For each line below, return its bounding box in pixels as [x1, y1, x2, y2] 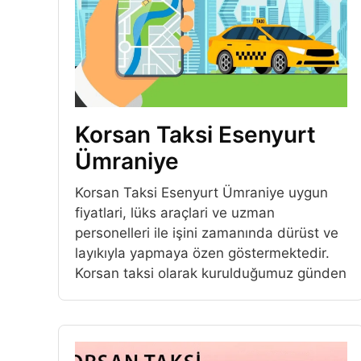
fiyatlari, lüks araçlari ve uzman [75, 204, 275, 221]
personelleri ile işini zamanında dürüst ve [75, 224, 338, 241]
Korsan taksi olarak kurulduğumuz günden [75, 264, 346, 281]
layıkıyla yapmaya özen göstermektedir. [75, 244, 330, 261]
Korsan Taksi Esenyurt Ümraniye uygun [75, 184, 328, 201]
